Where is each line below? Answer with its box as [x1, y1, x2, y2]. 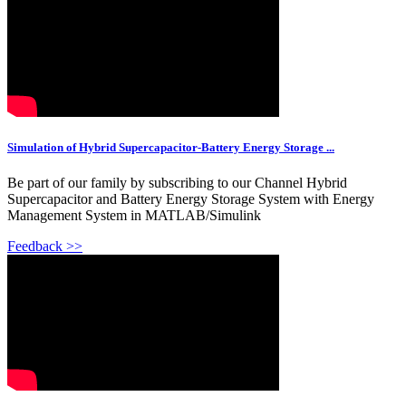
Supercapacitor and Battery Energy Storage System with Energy [7, 191, 374, 208]
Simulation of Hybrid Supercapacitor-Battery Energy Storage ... [7, 140, 334, 155]
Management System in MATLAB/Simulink [7, 208, 261, 224]
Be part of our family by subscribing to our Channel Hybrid [7, 175, 347, 191]
